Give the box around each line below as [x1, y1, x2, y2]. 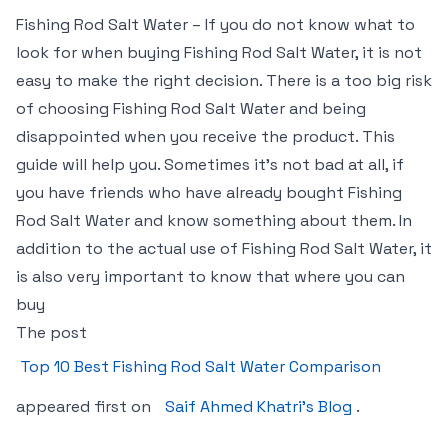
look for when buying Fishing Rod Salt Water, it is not [16, 42, 422, 63]
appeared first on [16, 396, 155, 417]
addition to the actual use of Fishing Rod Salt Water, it [16, 238, 432, 259]
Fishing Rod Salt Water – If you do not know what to [16, 14, 415, 35]
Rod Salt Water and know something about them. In [16, 210, 412, 231]
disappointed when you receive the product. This [16, 126, 395, 147]
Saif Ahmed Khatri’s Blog [165, 396, 352, 417]
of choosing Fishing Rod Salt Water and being [16, 98, 366, 119]
